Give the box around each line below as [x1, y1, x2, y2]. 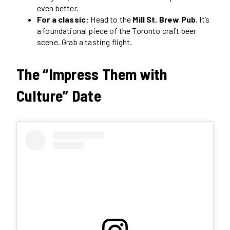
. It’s [196, 14, 210, 24]
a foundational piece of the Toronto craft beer [37, 25, 197, 35]
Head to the [89, 14, 133, 24]
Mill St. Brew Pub [132, 14, 196, 24]
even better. [37, 3, 79, 13]
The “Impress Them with [16, 64, 167, 83]
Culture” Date [16, 86, 101, 105]
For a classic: [37, 14, 89, 24]
